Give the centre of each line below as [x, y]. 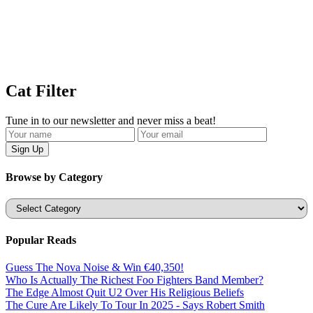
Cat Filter [41, 90]
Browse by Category [54, 177]
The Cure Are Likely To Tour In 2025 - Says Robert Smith [135, 305]
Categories [28, 204]
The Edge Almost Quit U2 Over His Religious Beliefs [125, 292]
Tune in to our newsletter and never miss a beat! [111, 120]
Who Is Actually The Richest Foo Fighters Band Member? [134, 279]
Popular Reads [41, 240]
